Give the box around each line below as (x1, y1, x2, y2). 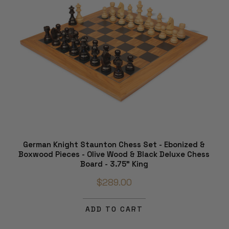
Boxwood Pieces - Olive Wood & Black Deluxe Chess (18, 149, 210, 159)
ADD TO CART (85, 204, 143, 214)
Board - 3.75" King (80, 159, 148, 169)
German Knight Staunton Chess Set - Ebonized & (23, 140, 205, 150)
